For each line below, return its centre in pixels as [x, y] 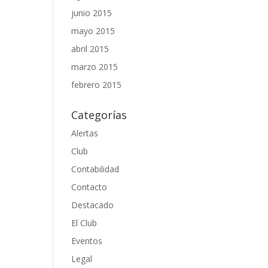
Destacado [93, 205]
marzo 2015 [95, 67]
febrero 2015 [97, 85]
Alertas [85, 133]
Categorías [99, 115]
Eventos [87, 241]
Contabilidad [95, 169]
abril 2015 [90, 49]
